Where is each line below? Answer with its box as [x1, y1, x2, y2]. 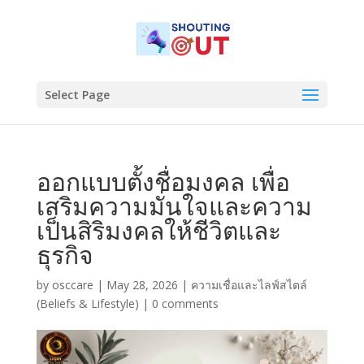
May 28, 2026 [106, 277, 178, 292]
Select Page [44, 87, 110, 102]
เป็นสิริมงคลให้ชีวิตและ [36, 214, 281, 247]
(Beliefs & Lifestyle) [36, 296, 139, 311]
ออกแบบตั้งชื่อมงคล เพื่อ [36, 165, 290, 198]
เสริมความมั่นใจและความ [36, 189, 312, 223]
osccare [51, 277, 93, 292]
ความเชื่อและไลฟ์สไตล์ [190, 277, 307, 292]
